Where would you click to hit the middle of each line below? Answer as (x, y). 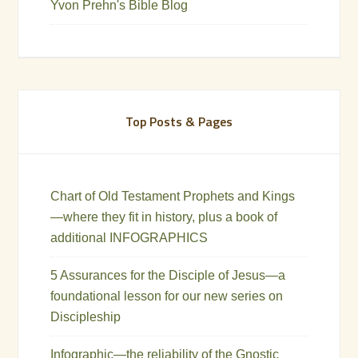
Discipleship (86, 316)
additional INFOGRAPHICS (129, 237)
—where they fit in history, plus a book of (164, 217)
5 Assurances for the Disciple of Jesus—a (168, 275)
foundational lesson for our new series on (167, 296)
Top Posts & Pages (179, 121)
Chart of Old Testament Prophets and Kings (173, 196)
